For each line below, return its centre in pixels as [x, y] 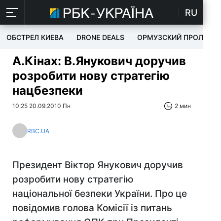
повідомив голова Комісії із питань [92, 208]
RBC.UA [38, 131]
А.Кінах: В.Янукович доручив [99, 61]
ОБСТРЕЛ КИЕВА [35, 37]
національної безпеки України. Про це [100, 194]
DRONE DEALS [100, 37]
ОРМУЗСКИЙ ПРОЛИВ [175, 37]
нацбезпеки [48, 91]
